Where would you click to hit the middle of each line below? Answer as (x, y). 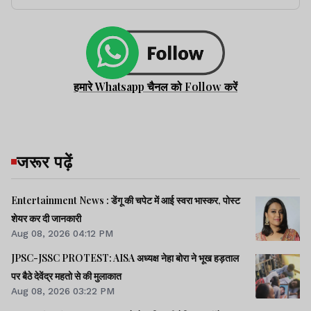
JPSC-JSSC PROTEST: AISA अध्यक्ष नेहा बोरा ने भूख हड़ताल (125, 258)
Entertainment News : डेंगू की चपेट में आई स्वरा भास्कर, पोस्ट (126, 200)
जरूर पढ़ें (45, 161)
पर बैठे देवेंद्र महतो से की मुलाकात (66, 276)
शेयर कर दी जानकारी (46, 218)
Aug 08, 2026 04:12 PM (62, 233)
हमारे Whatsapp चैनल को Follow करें (155, 86)
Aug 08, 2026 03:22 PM (63, 291)
